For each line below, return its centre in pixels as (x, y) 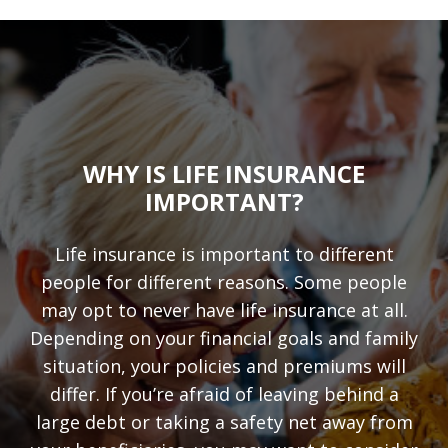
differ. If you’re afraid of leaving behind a (224, 394)
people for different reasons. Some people (224, 282)
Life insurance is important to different (224, 254)
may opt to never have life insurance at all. (224, 310)
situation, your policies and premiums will (224, 366)
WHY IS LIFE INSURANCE (224, 174)
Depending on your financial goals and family (224, 338)
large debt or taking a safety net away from (224, 422)
